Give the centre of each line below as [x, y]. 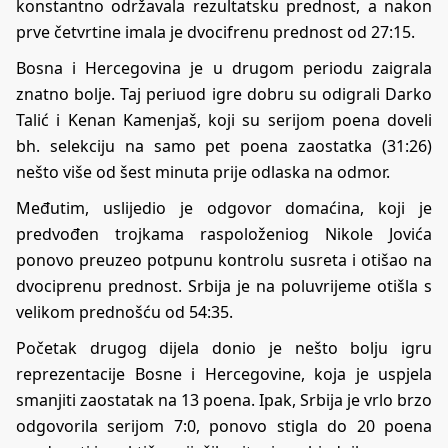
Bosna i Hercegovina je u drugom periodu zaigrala [224, 67]
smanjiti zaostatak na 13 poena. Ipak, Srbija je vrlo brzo [224, 399]
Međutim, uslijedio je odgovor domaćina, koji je [224, 207]
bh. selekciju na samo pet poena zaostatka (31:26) [224, 145]
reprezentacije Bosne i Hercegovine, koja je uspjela [224, 373]
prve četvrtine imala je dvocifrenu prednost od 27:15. [215, 31]
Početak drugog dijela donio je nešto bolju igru [224, 347]
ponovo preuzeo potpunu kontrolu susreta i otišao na [224, 259]
